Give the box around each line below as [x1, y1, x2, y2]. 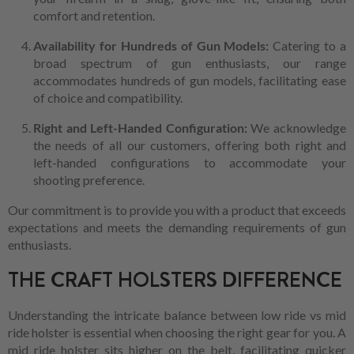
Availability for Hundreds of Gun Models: [33, 38, 273, 54]
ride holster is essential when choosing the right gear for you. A [8, 325, 346, 341]
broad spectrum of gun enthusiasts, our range [33, 55, 346, 71]
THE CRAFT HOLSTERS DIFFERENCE [8, 265, 342, 296]
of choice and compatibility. [33, 90, 183, 106]
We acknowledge [250, 120, 347, 136]
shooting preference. [33, 172, 145, 188]
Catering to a [273, 38, 346, 54]
